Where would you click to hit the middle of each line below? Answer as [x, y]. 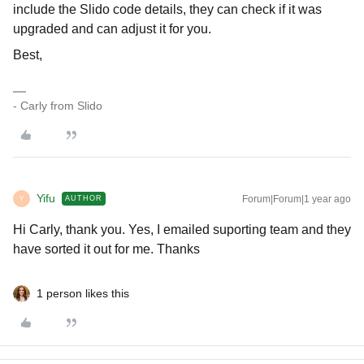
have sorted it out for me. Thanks [106, 249]
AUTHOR [84, 198]
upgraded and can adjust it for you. [112, 29]
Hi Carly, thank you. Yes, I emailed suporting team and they [182, 230]
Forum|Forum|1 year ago [297, 199]
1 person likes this [83, 293]
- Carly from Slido [58, 106]
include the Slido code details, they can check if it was [167, 9]
